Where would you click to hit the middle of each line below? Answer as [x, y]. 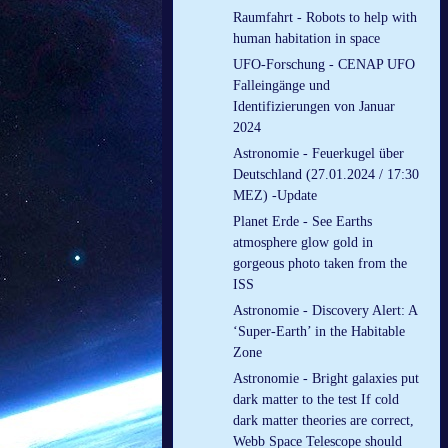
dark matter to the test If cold [316, 400]
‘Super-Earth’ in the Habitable [319, 332]
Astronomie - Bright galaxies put [326, 379]
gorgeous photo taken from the [320, 264]
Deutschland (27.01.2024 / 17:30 [326, 175]
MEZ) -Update [275, 196]
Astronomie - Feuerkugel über [318, 154]
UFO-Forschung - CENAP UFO [324, 65]
